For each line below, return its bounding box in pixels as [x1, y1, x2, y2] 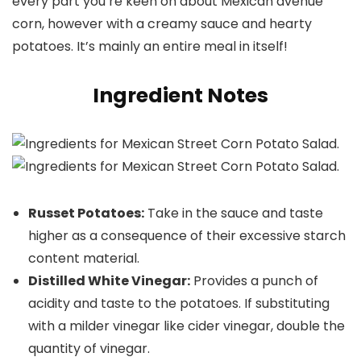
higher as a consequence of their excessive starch [28, 226, 346, 245]
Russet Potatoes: [28, 203, 144, 222]
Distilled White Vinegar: [28, 271, 190, 290]
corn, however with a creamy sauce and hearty [12, 14, 312, 33]
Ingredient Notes [93, 81, 268, 110]
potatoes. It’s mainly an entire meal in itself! [12, 36, 288, 56]
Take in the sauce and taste [144, 203, 323, 222]
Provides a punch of [190, 271, 318, 290]
